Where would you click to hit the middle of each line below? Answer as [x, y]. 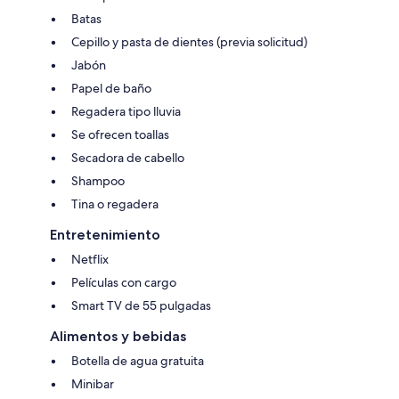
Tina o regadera [115, 204]
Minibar [93, 384]
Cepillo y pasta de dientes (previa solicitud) [189, 42]
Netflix [90, 260]
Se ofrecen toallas [120, 135]
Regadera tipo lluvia [126, 112]
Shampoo [98, 181]
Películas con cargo [124, 283]
